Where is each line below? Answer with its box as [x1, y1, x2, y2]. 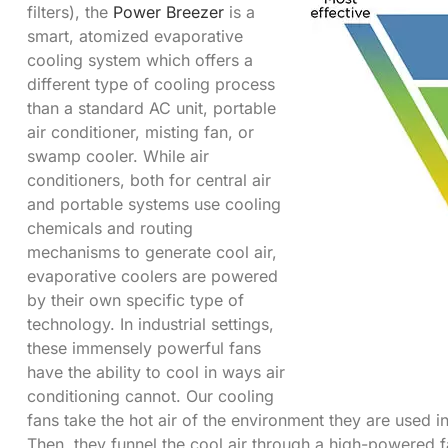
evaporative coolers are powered [27, 265, 278, 286]
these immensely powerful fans [27, 337, 261, 358]
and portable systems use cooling [27, 193, 281, 214]
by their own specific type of [27, 289, 244, 310]
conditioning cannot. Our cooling [27, 385, 274, 406]
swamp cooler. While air [27, 145, 209, 166]
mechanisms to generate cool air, [27, 241, 277, 262]
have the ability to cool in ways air [27, 361, 285, 382]
